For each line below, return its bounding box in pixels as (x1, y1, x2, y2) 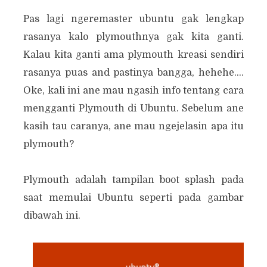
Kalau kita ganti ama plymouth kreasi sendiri (23, 49, 244, 60)
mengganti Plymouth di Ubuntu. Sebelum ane (23, 103, 244, 114)
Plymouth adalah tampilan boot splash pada (23, 175, 244, 185)
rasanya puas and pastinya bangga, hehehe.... (23, 67, 244, 78)
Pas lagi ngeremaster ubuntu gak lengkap (23, 14, 244, 24)
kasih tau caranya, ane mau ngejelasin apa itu (23, 121, 244, 132)
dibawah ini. (23, 210, 81, 221)
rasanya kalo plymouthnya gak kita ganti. (23, 32, 244, 42)
